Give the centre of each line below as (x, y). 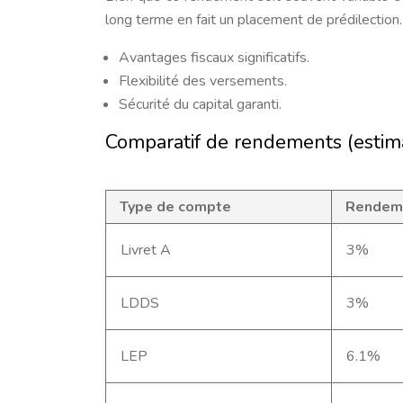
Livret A (146, 250)
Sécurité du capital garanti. (200, 104)
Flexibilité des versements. (203, 81)
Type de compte (175, 207)
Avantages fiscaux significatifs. (214, 58)
